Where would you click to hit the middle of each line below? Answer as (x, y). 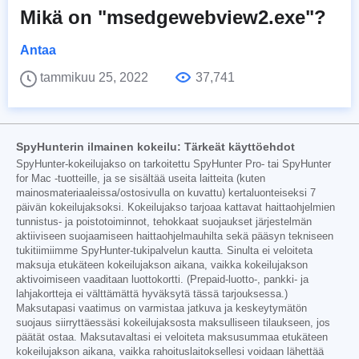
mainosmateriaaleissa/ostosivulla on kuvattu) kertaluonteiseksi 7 (166, 194)
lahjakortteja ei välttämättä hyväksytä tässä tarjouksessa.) (152, 294)
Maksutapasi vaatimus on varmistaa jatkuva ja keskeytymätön (161, 309)
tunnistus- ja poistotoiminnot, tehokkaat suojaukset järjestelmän (164, 222)
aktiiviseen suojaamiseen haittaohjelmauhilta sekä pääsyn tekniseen (175, 237)
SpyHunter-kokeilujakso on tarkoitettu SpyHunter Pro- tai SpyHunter (173, 165)
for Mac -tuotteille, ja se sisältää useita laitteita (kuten (141, 179)
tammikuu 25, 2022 (96, 78)
